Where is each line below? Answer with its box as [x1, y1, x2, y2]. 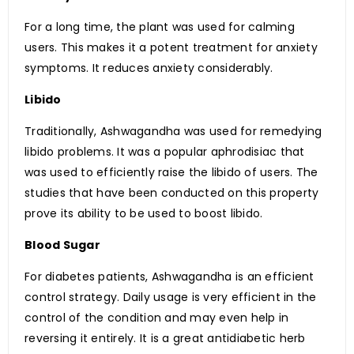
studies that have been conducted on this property [24, 185, 319, 201]
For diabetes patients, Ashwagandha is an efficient [24, 269, 314, 285]
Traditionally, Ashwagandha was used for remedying [24, 123, 322, 140]
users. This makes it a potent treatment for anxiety [24, 40, 318, 56]
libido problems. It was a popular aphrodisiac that [24, 144, 305, 160]
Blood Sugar [24, 237, 100, 254]
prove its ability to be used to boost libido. [24, 205, 263, 222]
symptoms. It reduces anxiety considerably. [24, 60, 273, 77]
